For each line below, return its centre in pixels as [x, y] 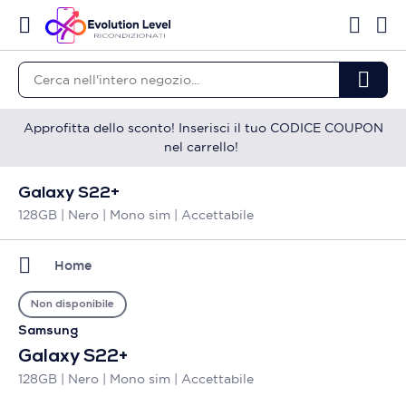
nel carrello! [203, 147]
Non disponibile [72, 304]
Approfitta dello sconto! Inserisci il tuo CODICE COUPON [203, 128]
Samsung [48, 331]
